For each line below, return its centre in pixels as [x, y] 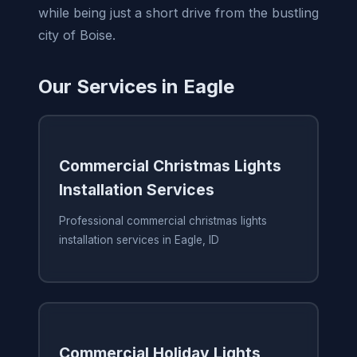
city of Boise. [77, 35]
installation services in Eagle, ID [139, 240]
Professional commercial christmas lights [163, 221]
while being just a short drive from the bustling [178, 12]
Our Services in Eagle [136, 86]
